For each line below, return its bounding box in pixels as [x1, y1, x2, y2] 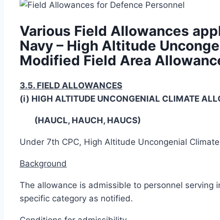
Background [20, 158, 67, 168]
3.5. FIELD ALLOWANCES [20, 80, 122, 90]
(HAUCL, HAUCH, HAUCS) [34, 115, 141, 125]
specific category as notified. [20, 193, 133, 203]
